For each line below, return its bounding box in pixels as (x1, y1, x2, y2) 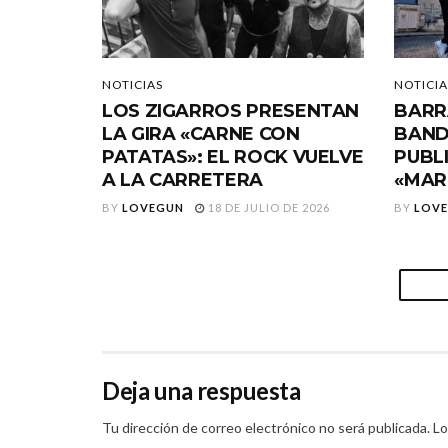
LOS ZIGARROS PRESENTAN (102, 99, 360, 122)
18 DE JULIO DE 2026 (205, 200, 330, 214)
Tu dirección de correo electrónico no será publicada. (102, 418, 430, 436)
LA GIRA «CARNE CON (102, 122, 300, 145)
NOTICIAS (102, 76, 163, 92)
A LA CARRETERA (102, 168, 263, 191)
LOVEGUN (122, 200, 184, 214)
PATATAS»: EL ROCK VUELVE (102, 145, 364, 168)
